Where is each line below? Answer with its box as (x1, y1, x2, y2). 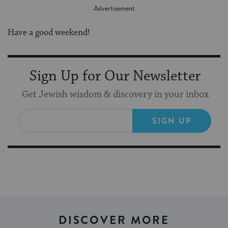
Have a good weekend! (8, 26, 90, 38)
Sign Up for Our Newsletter (30, 67, 201, 85)
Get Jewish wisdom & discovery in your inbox (21, 88, 209, 100)
